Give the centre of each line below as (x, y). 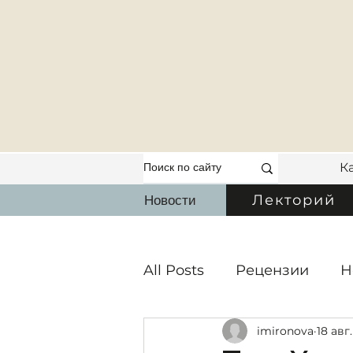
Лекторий (294, 201)
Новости (170, 200)
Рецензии (272, 270)
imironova (285, 331)
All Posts (174, 270)
